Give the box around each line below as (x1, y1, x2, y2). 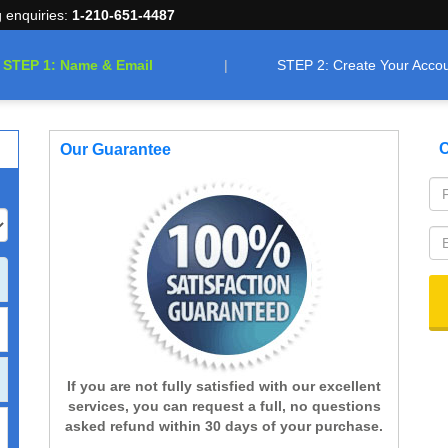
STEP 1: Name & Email (2, 57, 153, 73)
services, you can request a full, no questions (67, 398, 381, 414)
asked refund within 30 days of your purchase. (65, 418, 383, 434)
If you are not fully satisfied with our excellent (67, 378, 381, 394)
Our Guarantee (60, 141, 171, 158)
